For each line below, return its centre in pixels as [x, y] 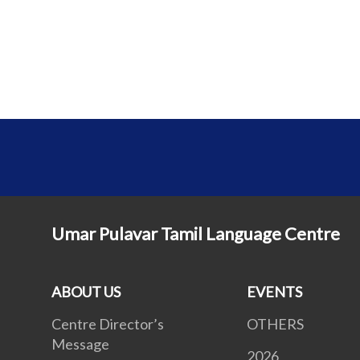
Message [80, 344]
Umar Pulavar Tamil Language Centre [196, 234]
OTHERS [276, 324]
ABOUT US [86, 292]
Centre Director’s [108, 324]
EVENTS [275, 292]
